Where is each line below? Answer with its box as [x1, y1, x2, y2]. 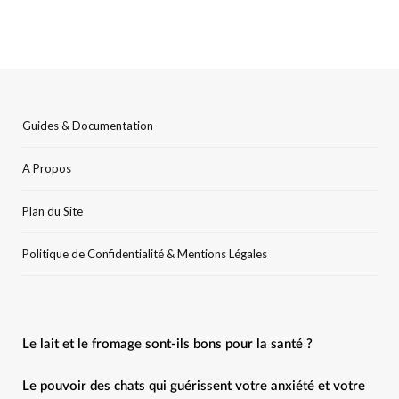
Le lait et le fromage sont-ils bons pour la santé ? [22, 337, 313, 351]
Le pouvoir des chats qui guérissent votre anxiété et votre [22, 379, 365, 393]
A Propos [22, 160, 71, 175]
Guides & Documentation [22, 118, 153, 133]
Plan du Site [22, 203, 83, 218]
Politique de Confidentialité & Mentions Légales [22, 246, 267, 261]
